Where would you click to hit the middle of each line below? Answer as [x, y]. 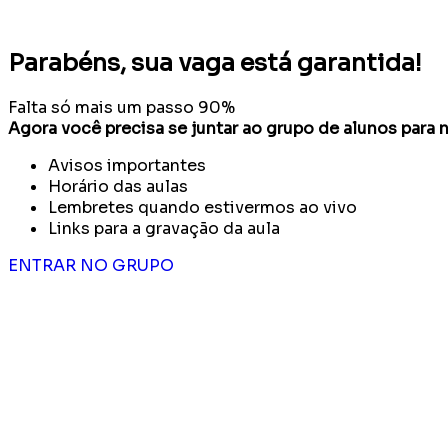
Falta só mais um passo [101, 107]
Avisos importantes [127, 165]
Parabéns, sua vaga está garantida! [215, 62]
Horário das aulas [118, 186]
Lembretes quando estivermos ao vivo [202, 207]
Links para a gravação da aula [164, 228]
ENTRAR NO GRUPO [91, 265]
